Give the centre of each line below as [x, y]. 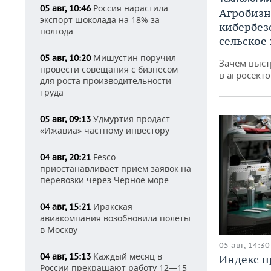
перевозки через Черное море [104, 180]
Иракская [112, 207]
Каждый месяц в [126, 256]
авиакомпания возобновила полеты [115, 218]
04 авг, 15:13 [65, 256]
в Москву [59, 230]
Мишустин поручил [133, 58]
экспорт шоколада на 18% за [100, 20]
